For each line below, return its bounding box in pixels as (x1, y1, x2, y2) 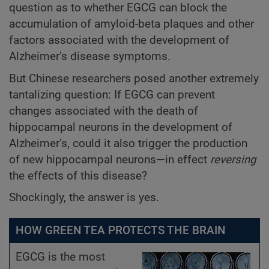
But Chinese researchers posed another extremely (9, 71, 259, 85)
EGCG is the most (16, 250, 105, 264)
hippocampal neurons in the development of (9, 120, 232, 134)
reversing (210, 153, 256, 166)
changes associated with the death (9, 104, 184, 118)
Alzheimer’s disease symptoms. (9, 50, 171, 64)
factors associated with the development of (9, 34, 229, 47)
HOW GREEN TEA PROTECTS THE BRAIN (16, 223, 225, 237)
